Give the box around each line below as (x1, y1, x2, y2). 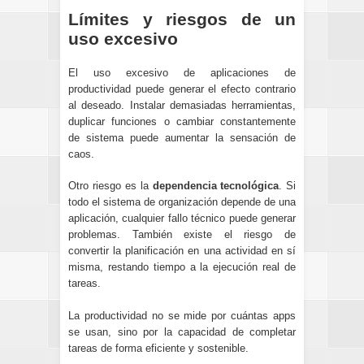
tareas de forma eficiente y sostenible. (68, 341, 249, 354)
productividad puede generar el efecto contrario (68, 82, 296, 95)
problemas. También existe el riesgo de (68, 228, 296, 241)
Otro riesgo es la (68, 180, 153, 193)
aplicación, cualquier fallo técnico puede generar (68, 212, 296, 225)
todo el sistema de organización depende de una (68, 196, 296, 209)
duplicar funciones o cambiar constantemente (68, 115, 296, 128)
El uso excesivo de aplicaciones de (68, 66, 296, 79)
